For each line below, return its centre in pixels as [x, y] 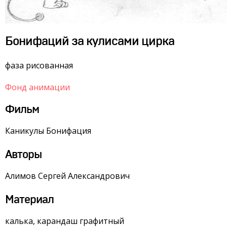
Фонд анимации [37, 87]
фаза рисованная [39, 65]
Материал [29, 200]
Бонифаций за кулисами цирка [90, 42]
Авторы [23, 155]
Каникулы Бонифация [48, 131]
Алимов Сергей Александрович [67, 176]
